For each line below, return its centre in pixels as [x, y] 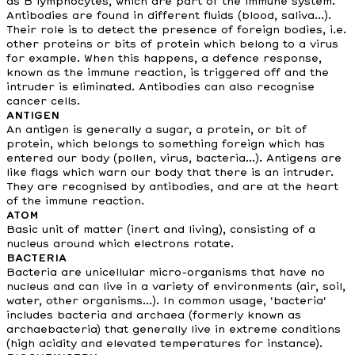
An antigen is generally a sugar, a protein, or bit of [157, 130]
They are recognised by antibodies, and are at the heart [172, 187]
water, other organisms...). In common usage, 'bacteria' [166, 301]
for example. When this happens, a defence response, [164, 59]
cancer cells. [43, 101]
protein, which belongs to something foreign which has [166, 144]
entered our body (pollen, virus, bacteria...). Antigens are [174, 158]
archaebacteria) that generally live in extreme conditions [174, 330]
